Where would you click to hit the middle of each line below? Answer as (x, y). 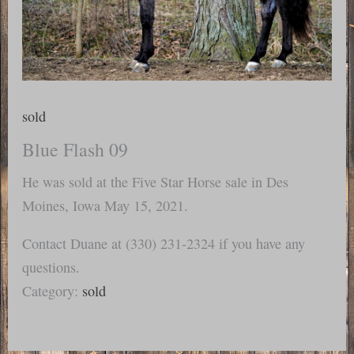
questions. (51, 267)
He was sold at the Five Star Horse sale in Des (156, 181)
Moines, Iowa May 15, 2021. (105, 205)
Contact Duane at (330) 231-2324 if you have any (164, 243)
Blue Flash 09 (75, 149)
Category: (53, 290)
